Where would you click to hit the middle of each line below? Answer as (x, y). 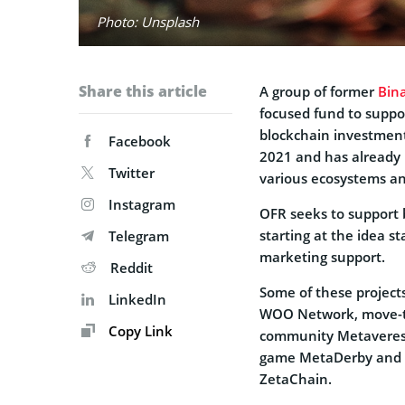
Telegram (139, 235)
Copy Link (139, 330)
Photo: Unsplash (148, 21)
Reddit (132, 267)
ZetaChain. (296, 378)
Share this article (143, 91)
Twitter (132, 172)
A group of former (319, 91)
